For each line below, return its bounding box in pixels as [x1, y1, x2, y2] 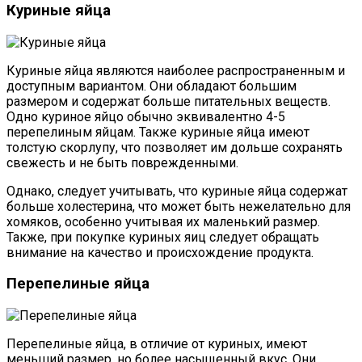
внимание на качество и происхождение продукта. [6, 244, 314, 260]
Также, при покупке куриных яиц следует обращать [6, 229, 319, 245]
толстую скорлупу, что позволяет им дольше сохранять [6, 139, 343, 155]
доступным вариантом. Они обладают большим [6, 78, 297, 94]
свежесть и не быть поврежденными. [6, 154, 238, 170]
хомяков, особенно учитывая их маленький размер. [6, 213, 320, 229]
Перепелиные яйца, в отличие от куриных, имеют [6, 336, 307, 352]
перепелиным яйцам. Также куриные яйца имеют [6, 124, 309, 140]
